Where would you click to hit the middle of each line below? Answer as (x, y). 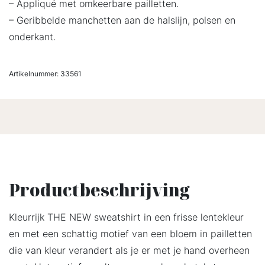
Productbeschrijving (99, 190)
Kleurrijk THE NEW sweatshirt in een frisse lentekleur (126, 217)
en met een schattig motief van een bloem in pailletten (130, 233)
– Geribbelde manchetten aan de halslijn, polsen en (122, 20)
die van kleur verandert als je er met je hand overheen (129, 250)
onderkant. (32, 37)
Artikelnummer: (35, 74)
